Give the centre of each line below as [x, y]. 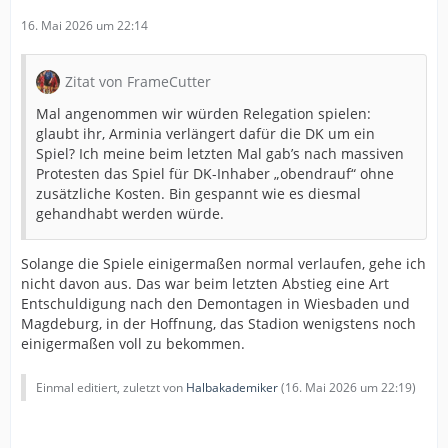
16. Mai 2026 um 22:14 [84, 25]
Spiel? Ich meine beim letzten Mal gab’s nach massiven [220, 153]
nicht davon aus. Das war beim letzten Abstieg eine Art [205, 283]
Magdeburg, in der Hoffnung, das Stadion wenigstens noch [218, 323]
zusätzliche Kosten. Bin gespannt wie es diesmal [198, 193]
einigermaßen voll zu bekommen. [133, 343]
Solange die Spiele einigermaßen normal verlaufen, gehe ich [223, 263]
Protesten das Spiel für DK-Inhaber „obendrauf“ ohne [215, 173]
